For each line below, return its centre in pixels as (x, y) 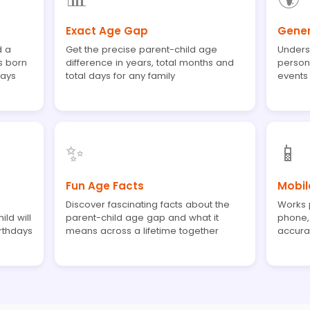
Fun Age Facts (105, 185)
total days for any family (121, 75)
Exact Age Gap (107, 30)
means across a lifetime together (143, 230)
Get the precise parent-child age (142, 49)
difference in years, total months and (150, 62)
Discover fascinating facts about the (148, 204)
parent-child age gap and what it (143, 217)
